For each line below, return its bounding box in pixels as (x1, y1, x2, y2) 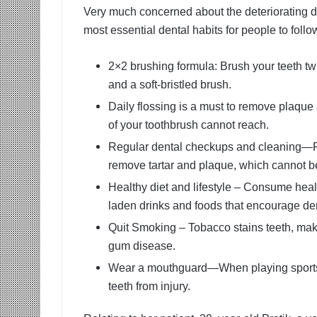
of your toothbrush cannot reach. (108, 119, 269, 131)
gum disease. (108, 240, 175, 252)
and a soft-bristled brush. (108, 79, 231, 91)
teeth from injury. (108, 280, 190, 292)
